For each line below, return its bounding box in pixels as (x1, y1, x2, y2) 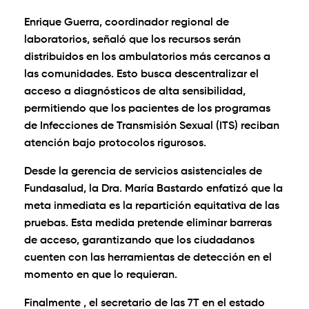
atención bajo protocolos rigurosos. (24, 138, 206, 150)
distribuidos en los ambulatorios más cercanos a (24, 52, 270, 63)
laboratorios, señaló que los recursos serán (24, 34, 241, 46)
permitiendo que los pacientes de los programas (24, 103, 270, 115)
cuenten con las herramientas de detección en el (24, 252, 272, 264)
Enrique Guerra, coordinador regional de (24, 17, 229, 29)
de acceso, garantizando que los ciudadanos (24, 235, 255, 247)
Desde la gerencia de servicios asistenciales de (24, 166, 262, 178)
